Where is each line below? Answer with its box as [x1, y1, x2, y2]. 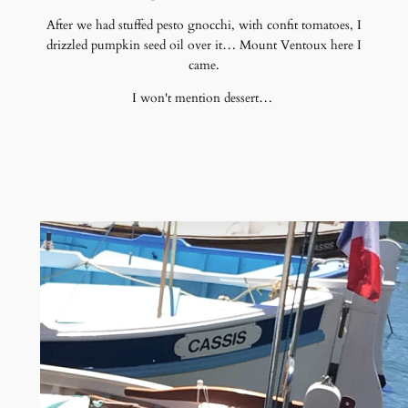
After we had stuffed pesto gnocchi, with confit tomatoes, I [46, 16, 362, 35]
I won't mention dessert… [132, 89, 276, 107]
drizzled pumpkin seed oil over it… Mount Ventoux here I [46, 36, 362, 55]
